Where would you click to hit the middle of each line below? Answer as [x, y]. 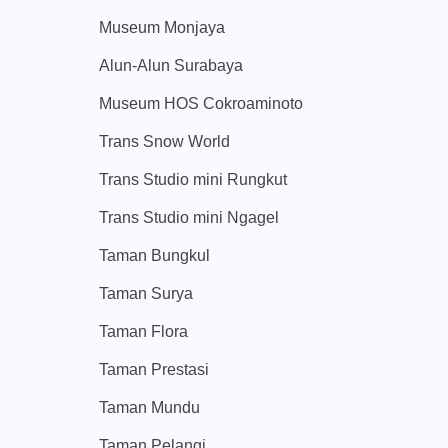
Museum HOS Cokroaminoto [201, 104]
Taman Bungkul [154, 256]
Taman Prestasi [154, 370]
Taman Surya [146, 294]
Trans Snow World [164, 142]
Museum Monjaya [162, 28]
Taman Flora [143, 332]
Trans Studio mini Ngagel [189, 218]
